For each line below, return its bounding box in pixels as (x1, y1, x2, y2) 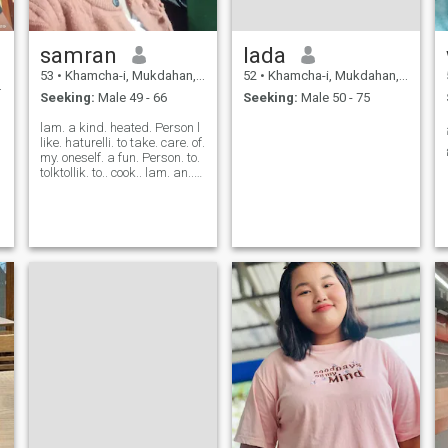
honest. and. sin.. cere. (39, 180, 164, 196)
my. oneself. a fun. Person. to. (39, 150, 200, 166)
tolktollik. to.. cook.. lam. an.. (39, 165, 194, 181)
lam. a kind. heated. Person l (39, 120, 200, 136)
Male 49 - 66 (94, 90, 167, 106)
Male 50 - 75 (297, 90, 370, 106)
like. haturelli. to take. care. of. (39, 135, 205, 151)
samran (39, 41, 117, 68)
